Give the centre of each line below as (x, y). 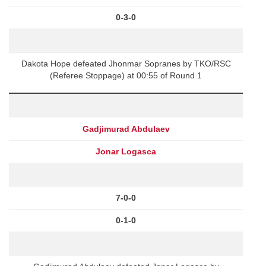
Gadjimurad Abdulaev (126, 129)
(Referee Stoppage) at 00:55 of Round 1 (126, 75)
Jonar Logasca (126, 151)
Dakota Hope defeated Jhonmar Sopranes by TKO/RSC (126, 63)
